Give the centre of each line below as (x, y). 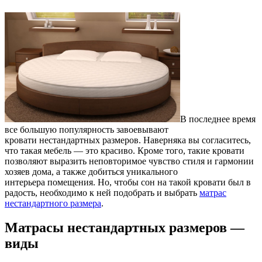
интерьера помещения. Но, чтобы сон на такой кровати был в (128, 182)
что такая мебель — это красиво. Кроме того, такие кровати (125, 150)
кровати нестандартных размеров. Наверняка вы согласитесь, (128, 140)
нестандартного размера (53, 203)
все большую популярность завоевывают (87, 129)
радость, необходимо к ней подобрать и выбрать (102, 192)
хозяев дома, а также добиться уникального (91, 171)
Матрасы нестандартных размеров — (125, 228)
